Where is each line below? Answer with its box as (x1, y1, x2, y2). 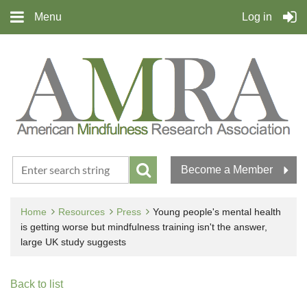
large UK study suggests (21, 236, 126, 247)
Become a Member (181, 163, 273, 175)
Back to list (10, 278, 63, 290)
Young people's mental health (153, 206, 281, 217)
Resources (58, 206, 105, 217)
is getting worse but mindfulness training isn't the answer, (21, 221, 267, 232)
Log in (242, 11, 272, 23)
